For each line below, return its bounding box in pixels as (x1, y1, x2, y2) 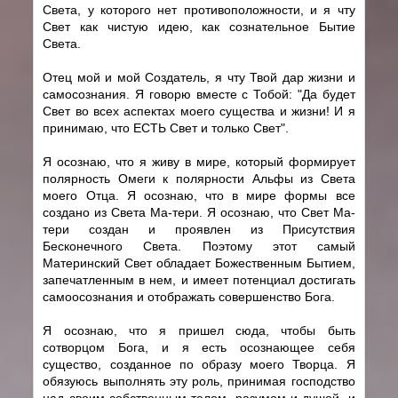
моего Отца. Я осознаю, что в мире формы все (43, 187, 355, 203)
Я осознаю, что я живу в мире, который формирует (43, 154, 355, 169)
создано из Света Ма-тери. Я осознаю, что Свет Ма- (43, 204, 355, 219)
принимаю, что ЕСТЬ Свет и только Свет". (43, 120, 290, 135)
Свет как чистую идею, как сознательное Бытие (43, 19, 355, 34)
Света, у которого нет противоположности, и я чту (43, 2, 355, 17)
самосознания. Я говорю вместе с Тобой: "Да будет (43, 86, 355, 101)
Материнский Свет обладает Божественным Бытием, (43, 255, 355, 270)
